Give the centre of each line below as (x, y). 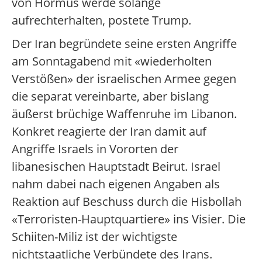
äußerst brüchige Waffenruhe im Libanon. (124, 114)
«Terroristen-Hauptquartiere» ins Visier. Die (129, 219)
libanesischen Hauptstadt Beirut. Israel (116, 167)
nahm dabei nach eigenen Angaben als (116, 184)
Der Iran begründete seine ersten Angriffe (124, 44)
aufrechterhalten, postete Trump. (101, 20)
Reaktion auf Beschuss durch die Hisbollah (127, 202)
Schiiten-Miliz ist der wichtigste (94, 237)
